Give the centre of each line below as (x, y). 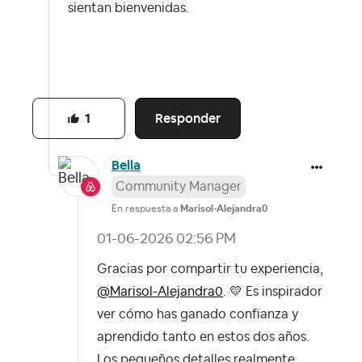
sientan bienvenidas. (130, 8)
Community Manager (179, 187)
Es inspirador (282, 292)
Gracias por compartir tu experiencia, (210, 269)
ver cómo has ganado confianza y (198, 315)
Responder (188, 119)
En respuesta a (146, 209)
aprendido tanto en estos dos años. (203, 337)
